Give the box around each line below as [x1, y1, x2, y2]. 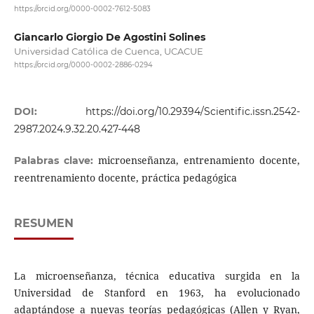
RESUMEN [13, 216, 74, 230]
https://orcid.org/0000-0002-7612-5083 [13, 4, 151, 14]
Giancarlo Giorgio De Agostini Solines [13, 31, 205, 44]
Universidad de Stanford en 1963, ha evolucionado [13, 285, 301, 299]
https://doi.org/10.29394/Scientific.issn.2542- [86, 104, 301, 118]
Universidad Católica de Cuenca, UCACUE [13, 46, 203, 57]
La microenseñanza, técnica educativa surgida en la [13, 268, 301, 282]
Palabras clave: [13, 153, 98, 167]
